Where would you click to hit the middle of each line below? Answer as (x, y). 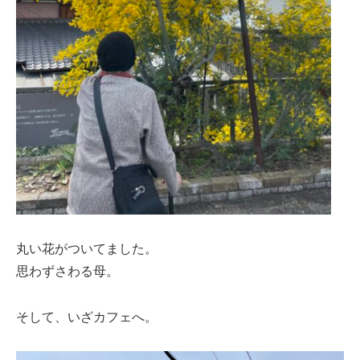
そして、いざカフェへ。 (87, 317)
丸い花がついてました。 (87, 248)
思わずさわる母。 (67, 271)
